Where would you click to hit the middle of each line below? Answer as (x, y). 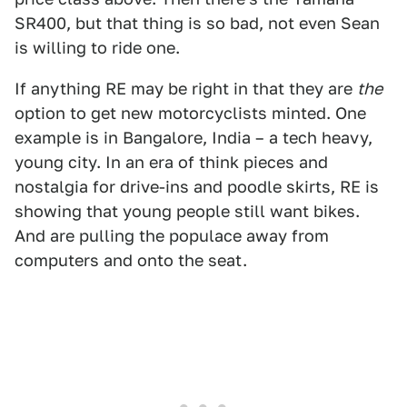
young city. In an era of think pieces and (171, 162)
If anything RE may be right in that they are (186, 89)
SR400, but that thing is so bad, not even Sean (197, 23)
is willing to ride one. (97, 48)
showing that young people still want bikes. (187, 211)
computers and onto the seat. (131, 260)
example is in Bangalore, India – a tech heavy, (194, 138)
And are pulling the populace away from (172, 236)
